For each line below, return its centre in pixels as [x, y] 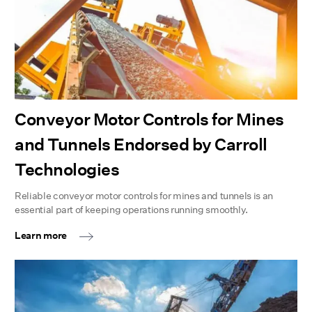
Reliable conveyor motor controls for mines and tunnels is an [144, 196]
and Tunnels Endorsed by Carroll [141, 145]
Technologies [67, 170]
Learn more [42, 235]
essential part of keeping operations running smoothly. [132, 210]
